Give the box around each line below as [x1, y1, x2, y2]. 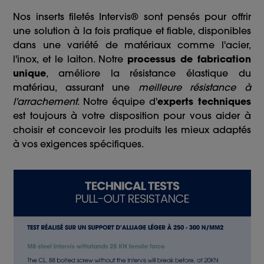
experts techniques [157, 95, 251, 108]
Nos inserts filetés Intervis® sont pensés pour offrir [13, 11, 251, 23]
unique [13, 67, 47, 80]
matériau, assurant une [13, 81, 138, 94]
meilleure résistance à [138, 81, 251, 94]
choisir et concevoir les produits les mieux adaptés [13, 124, 251, 136]
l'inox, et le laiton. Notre [13, 53, 128, 65]
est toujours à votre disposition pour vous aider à [13, 110, 251, 122]
